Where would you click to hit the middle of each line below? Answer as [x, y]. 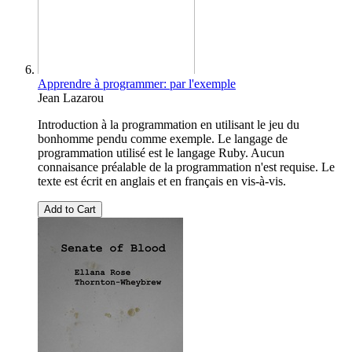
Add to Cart [70, 210]
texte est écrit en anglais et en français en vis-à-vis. [162, 181]
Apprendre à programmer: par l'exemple [137, 84]
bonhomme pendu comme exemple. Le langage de [163, 139]
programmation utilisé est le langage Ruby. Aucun [161, 153]
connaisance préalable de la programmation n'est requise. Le [186, 167]
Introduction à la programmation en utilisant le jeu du [169, 125]
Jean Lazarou [71, 98]
